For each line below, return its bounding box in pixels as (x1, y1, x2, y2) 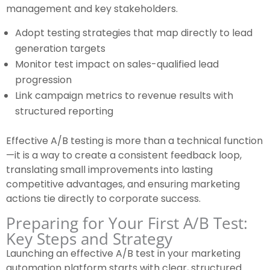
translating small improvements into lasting (6, 163, 213, 177)
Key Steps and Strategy (6, 228, 172, 250)
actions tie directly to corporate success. (6, 192, 201, 206)
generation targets (15, 42, 105, 56)
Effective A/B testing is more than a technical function (6, 134, 263, 148)
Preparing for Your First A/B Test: (6, 212, 248, 234)
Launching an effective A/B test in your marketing (6, 246, 240, 261)
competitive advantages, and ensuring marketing (6, 177, 240, 192)
